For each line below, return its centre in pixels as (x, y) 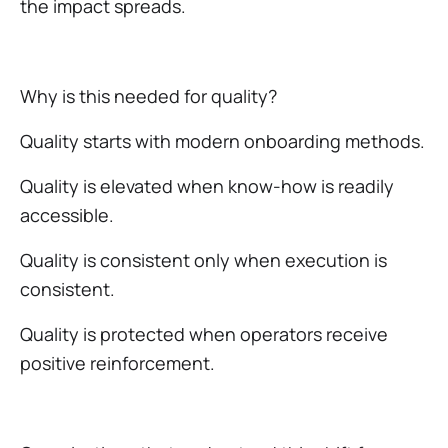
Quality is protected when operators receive (204, 334)
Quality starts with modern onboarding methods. (222, 141)
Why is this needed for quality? (148, 96)
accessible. (67, 215)
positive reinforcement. (117, 363)
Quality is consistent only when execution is (203, 260)
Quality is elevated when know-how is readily (207, 186)
